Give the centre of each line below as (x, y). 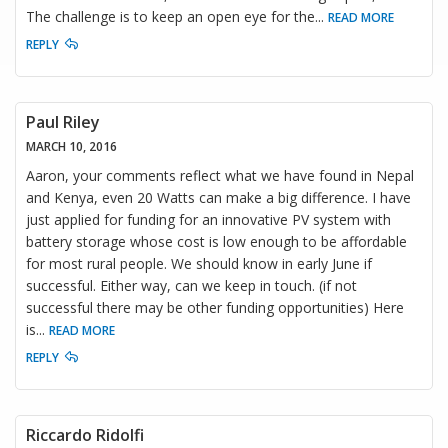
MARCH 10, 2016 (71, 146)
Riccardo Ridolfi (85, 434)
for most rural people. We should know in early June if (199, 263)
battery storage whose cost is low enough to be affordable (216, 241)
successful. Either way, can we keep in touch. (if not (191, 285)
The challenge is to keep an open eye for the (170, 16)
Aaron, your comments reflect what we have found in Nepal (220, 175)
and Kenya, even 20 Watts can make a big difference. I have (218, 197)
